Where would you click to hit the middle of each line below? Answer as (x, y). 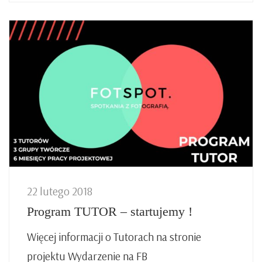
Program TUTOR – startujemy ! (110, 211)
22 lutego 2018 (60, 191)
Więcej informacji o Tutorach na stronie (114, 237)
